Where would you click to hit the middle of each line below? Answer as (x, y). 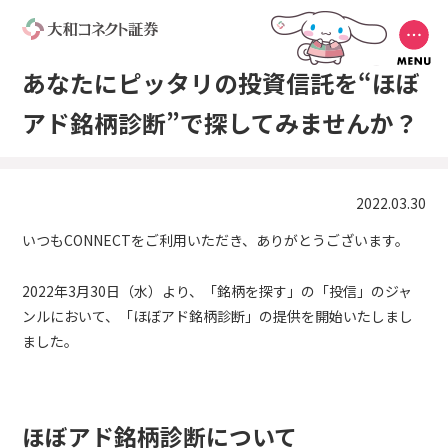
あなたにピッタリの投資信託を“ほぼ (221, 83)
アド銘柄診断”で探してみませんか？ (220, 123)
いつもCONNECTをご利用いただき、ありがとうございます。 (216, 240)
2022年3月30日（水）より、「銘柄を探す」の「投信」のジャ (217, 291)
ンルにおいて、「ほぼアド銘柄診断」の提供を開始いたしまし (218, 316)
